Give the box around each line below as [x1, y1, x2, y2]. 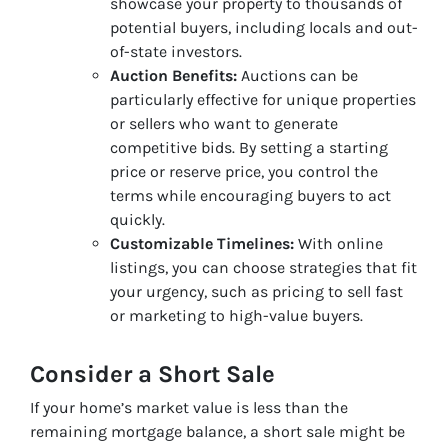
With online [294, 233, 383, 253]
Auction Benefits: [110, 65, 237, 85]
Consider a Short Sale [30, 359, 275, 388]
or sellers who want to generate [110, 113, 338, 133]
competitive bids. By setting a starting [110, 137, 388, 157]
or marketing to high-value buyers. [110, 305, 363, 325]
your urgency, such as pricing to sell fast [110, 281, 403, 301]
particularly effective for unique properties [110, 89, 416, 109]
